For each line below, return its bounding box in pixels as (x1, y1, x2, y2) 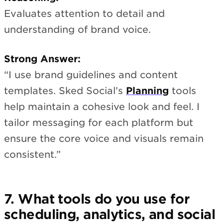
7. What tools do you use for (4, 191, 189, 207)
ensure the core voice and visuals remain (4, 133, 204, 145)
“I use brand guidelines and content (4, 69, 178, 81)
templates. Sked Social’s (4, 85, 126, 97)
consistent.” (4, 149, 61, 161)
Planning (126, 85, 169, 97)
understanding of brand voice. (4, 24, 151, 36)
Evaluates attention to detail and (4, 8, 165, 20)
